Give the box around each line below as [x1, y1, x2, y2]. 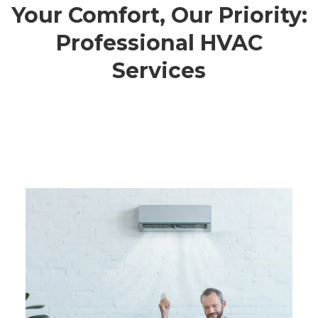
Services [112, 57, 206, 84]
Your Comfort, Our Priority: [11, 2, 307, 29]
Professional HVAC [55, 30, 263, 57]
